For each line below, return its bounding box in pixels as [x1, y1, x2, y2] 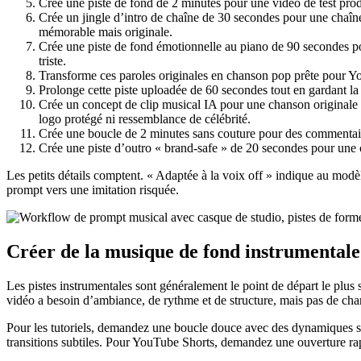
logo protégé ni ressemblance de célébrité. [39, 112, 251, 127]
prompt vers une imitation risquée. [6, 183, 179, 197]
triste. [39, 54, 66, 68]
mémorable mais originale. [39, 25, 172, 39]
